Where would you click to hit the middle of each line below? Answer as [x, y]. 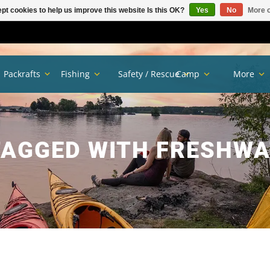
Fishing [76, 74]
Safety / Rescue [149, 74]
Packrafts [22, 74]
